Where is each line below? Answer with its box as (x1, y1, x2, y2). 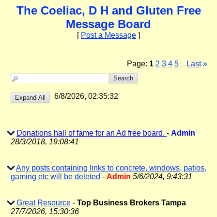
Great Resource (16, 199, 71, 207)
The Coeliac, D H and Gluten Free (16, 4, 201, 17)
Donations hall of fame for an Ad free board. (16, 129, 167, 137)
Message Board (66, 17, 151, 31)
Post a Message (81, 31, 136, 39)
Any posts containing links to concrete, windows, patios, (16, 164, 206, 172)
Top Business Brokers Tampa (77, 199, 186, 207)
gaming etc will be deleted (11, 172, 100, 181)
